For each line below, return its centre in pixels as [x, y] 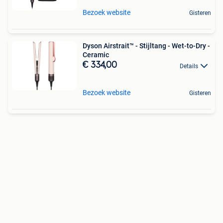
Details [189, 66]
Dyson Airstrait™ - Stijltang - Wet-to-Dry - [146, 46]
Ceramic [96, 55]
